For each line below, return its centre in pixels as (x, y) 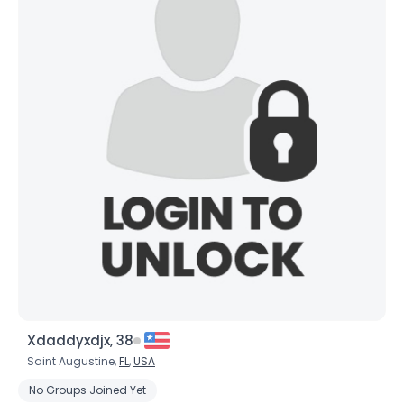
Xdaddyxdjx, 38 (80, 340)
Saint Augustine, (73, 361)
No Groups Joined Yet (87, 390)
